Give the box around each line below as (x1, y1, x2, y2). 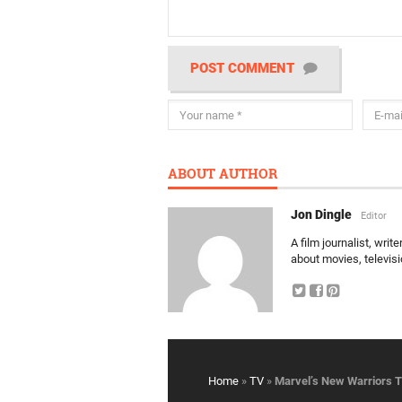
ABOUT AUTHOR (168, 164, 277, 182)
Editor (361, 210, 387, 222)
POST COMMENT (190, 60, 294, 76)
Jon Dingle (291, 207, 354, 222)
